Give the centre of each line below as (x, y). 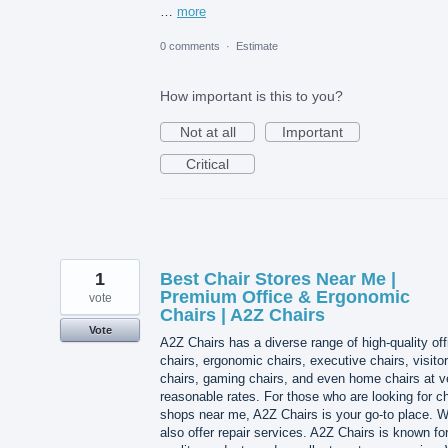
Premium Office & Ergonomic (285, 296)
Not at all (207, 131)
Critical (207, 163)
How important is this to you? (251, 95)
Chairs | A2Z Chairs (242, 314)
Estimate (257, 45)
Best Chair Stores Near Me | (278, 278)
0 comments (190, 45)
